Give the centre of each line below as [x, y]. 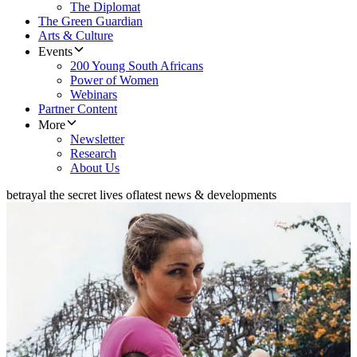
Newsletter [97, 139]
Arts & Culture [76, 36]
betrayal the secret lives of [71, 195]
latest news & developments [206, 195]
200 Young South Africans [137, 66]
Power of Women [114, 80]
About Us [95, 168]
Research [93, 154]
